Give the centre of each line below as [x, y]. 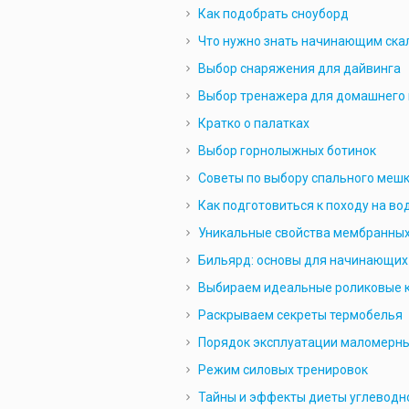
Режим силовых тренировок [283, 370]
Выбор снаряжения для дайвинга [299, 68]
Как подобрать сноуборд [273, 14]
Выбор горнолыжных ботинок [287, 151]
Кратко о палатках [253, 123]
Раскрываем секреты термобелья [300, 315]
